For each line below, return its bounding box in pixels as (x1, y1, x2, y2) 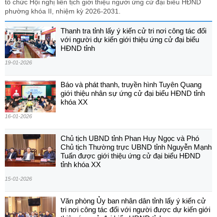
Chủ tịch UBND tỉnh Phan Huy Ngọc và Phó (61, 134, 199, 142)
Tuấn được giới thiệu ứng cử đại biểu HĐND (61, 151, 201, 160)
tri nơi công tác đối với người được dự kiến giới (61, 205, 210, 214)
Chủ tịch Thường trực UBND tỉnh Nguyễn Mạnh (61, 142, 212, 151)
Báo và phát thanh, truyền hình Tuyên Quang (61, 80, 201, 89)
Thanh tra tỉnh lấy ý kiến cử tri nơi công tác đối (61, 26, 206, 35)
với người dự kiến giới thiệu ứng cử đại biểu (61, 35, 199, 44)
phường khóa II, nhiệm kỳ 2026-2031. (5, 7, 121, 15)
